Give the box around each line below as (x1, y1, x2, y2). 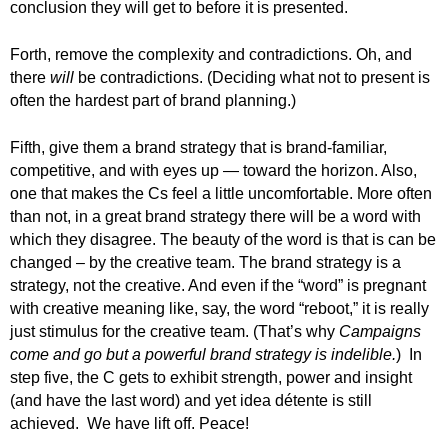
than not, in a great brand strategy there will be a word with (10, 208, 421, 225)
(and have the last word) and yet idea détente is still (10, 392, 372, 409)
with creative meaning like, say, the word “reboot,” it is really (10, 300, 429, 317)
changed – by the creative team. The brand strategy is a (10, 254, 401, 271)
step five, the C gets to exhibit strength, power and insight (10, 369, 412, 386)
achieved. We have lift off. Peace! (10, 415, 249, 432)
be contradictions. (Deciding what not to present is (74, 69, 430, 86)
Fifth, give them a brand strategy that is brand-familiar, (10, 139, 387, 156)
